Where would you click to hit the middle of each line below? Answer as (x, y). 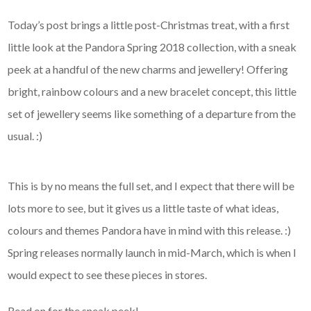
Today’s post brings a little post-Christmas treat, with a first (149, 25)
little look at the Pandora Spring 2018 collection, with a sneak (152, 47)
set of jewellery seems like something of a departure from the (152, 114)
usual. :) (25, 136)
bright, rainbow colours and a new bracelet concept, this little (152, 92)
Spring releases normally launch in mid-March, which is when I (152, 253)
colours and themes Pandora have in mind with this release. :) (150, 230)
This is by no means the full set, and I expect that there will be (151, 186)
